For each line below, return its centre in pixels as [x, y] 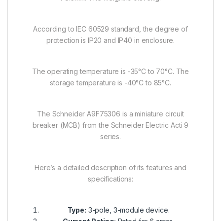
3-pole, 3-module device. [128, 210]
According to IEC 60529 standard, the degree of [110, 29]
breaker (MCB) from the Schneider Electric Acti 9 [110, 125]
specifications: [110, 179]
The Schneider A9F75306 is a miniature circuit [110, 113]
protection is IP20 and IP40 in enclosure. [110, 40]
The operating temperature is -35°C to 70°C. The [110, 71]
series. [110, 136]
